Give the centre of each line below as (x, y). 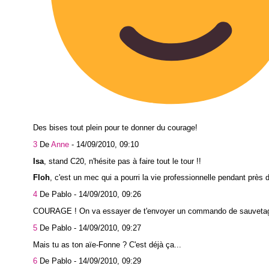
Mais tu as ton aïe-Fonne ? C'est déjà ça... (107, 244)
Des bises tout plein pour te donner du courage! (115, 128)
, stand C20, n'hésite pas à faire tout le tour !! (122, 161)
